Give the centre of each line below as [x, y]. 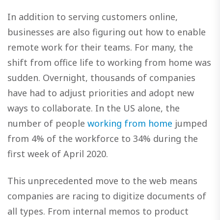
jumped [190, 124]
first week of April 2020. [58, 154]
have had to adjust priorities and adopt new [101, 93]
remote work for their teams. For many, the [100, 47]
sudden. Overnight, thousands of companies [101, 78]
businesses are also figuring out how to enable [107, 32]
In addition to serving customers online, [93, 17]
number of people [47, 124]
